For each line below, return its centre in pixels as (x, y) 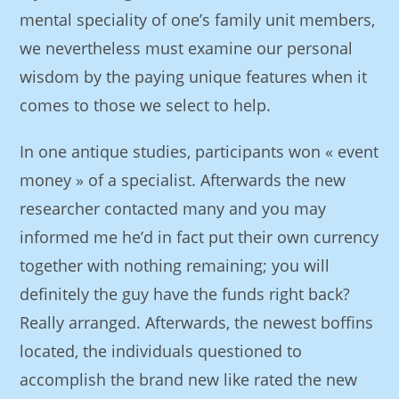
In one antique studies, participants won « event (199, 151)
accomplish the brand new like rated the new (189, 379)
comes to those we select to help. (146, 105)
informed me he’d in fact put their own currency (199, 237)
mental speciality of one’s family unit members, (198, 20)
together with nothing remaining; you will (175, 265)
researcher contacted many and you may (173, 208)
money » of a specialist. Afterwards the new (183, 180)
